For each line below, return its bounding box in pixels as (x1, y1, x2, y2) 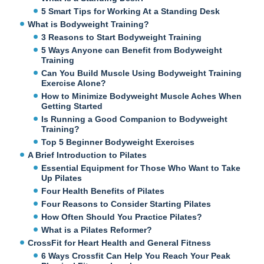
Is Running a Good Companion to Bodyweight (41, 114, 228, 124)
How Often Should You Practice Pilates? (41, 212, 203, 222)
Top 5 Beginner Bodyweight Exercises (41, 137, 195, 147)
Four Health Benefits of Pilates (41, 186, 165, 196)
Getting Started (41, 101, 103, 111)
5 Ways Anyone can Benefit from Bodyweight (41, 45, 223, 55)
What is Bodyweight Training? (28, 19, 150, 29)
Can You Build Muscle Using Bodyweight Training (41, 68, 242, 78)
